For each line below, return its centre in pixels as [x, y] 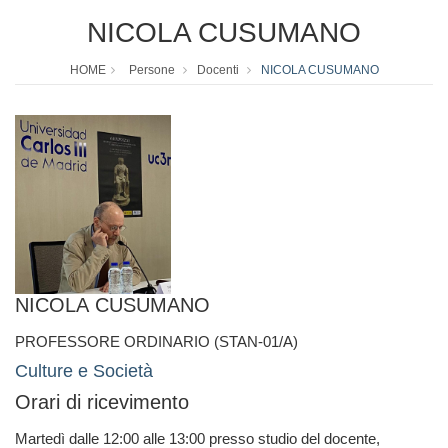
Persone [151, 70]
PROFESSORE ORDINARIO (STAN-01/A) [156, 341]
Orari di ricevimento [102, 401]
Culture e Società [84, 370]
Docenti [217, 70]
